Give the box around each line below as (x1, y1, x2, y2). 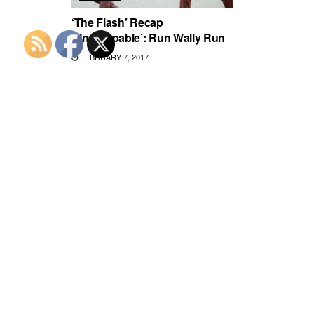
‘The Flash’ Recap (71, 14, 163, 31)
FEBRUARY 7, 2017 (78, 51, 149, 63)
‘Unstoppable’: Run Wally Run (71, 29, 226, 46)
